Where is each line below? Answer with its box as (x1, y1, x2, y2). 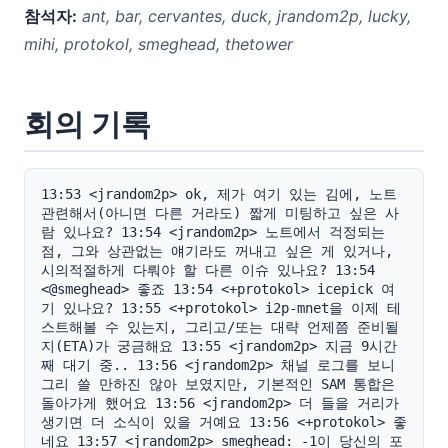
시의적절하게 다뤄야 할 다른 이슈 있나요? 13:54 (41, 262, 375, 278)
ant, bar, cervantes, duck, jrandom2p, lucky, (77, 6, 411, 26)
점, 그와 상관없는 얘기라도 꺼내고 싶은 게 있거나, (41, 243, 393, 259)
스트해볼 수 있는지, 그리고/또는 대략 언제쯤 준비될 (41, 319, 399, 335)
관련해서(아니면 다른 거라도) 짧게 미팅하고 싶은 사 (41, 205, 399, 221)
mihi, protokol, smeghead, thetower (24, 34, 293, 54)
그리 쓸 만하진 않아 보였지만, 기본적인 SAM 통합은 (41, 376, 395, 392)
